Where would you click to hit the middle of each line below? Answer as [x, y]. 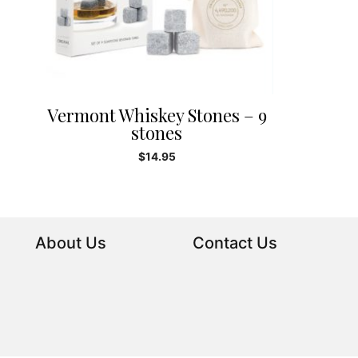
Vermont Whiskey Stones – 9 [157, 115]
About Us [70, 243]
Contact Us [235, 243]
